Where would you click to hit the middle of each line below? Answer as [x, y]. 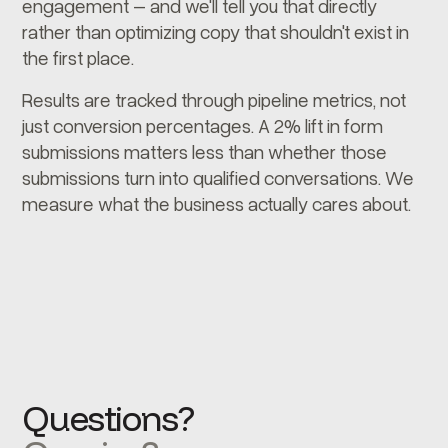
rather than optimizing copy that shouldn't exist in [216, 31]
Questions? [108, 418]
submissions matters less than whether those [205, 151]
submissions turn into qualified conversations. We [218, 177]
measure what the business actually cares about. [217, 203]
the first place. [78, 57]
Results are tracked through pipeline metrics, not [214, 99]
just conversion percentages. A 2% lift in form [203, 125]
